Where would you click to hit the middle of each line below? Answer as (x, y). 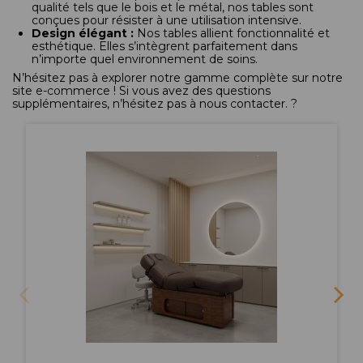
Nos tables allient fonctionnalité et (232, 34)
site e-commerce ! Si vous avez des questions (141, 91)
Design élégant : (83, 34)
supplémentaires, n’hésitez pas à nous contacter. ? (155, 104)
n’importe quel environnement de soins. (145, 60)
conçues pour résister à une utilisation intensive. (167, 21)
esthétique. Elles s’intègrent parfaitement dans (164, 47)
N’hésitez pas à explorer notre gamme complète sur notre (177, 78)
